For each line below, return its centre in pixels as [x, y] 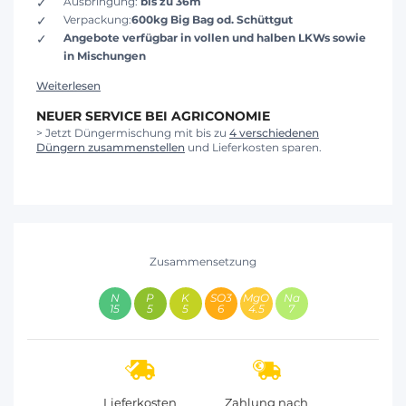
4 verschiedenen [274, 133]
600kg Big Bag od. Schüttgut [212, 20]
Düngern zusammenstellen [111, 148]
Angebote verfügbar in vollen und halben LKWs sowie [215, 38]
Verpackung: [97, 20]
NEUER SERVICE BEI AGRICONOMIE [153, 116]
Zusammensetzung [203, 262]
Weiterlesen [68, 86]
